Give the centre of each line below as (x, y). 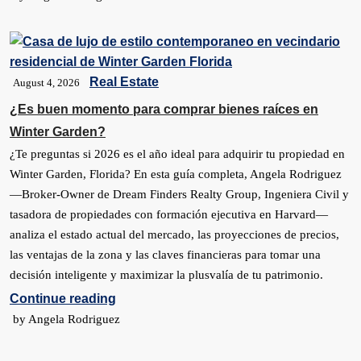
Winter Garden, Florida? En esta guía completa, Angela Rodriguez (176, 174)
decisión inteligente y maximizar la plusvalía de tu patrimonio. (166, 275)
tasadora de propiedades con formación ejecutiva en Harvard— (169, 214)
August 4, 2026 (46, 82)
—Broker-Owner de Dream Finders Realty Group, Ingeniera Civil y (179, 194)
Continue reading (63, 299)
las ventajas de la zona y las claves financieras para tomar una (165, 255)
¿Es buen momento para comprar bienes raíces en (164, 109)
